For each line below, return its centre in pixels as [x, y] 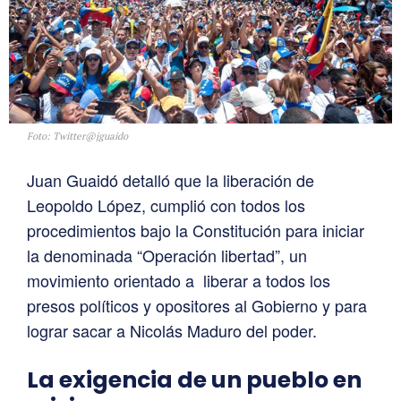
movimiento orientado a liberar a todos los [179, 281]
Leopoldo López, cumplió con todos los [166, 205]
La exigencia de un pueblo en [194, 380]
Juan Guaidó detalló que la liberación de [171, 180]
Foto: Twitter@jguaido [77, 137]
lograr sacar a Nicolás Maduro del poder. [172, 331]
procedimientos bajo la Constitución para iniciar [196, 230]
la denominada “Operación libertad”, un [167, 256]
